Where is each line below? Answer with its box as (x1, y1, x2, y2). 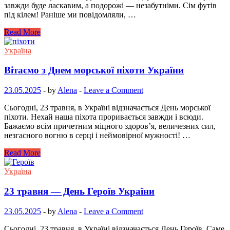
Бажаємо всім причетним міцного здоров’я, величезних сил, (4, 122, 216, 131)
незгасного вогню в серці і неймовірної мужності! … (4, 131, 190, 140)
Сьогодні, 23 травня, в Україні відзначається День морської (4, 103, 210, 112)
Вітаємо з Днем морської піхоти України (4, 65, 184, 76)
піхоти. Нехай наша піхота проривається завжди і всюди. (4, 112, 203, 122)
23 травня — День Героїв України (4, 185, 155, 197)
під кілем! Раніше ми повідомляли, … (4, 10, 136, 19)
